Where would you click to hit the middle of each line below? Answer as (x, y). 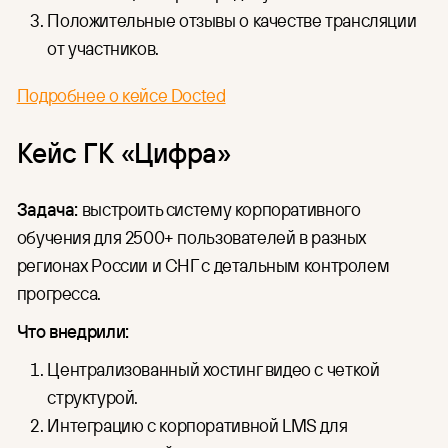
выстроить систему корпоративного (219, 208)
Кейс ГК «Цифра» (123, 151)
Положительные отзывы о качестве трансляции (232, 20)
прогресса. (58, 292)
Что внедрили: (72, 330)
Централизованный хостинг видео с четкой (213, 368)
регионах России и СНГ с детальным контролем (203, 264)
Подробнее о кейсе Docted (121, 95)
